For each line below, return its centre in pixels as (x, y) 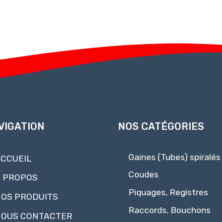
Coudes (143, 175)
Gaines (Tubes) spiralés (174, 157)
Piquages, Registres (168, 193)
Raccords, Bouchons (169, 210)
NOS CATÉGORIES (161, 126)
